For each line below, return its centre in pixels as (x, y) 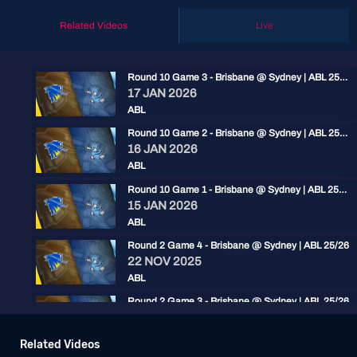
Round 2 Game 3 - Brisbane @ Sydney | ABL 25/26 (238, 301)
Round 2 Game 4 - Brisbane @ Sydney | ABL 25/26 (238, 245)
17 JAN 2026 (162, 93)
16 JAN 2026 (163, 149)
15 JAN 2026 (163, 205)
